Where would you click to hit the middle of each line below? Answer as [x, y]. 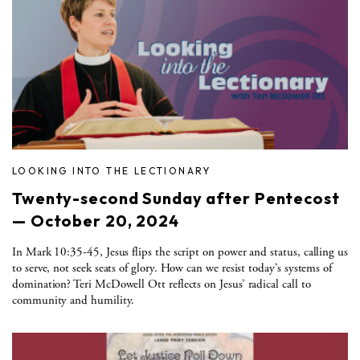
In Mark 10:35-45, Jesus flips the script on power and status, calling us [180, 252]
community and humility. [74, 300]
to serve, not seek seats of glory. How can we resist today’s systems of [172, 268]
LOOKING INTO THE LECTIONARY [112, 170]
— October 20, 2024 [96, 220]
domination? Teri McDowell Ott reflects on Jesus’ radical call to [162, 284]
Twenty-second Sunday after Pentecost [176, 198]
